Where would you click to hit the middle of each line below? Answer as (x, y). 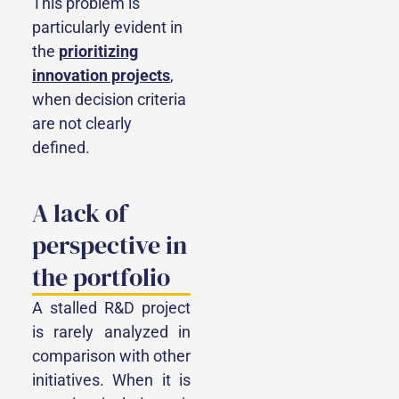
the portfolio (101, 277)
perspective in (110, 245)
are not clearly (82, 124)
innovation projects (101, 76)
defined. (61, 148)
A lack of (80, 213)
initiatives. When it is (111, 380)
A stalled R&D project (111, 308)
